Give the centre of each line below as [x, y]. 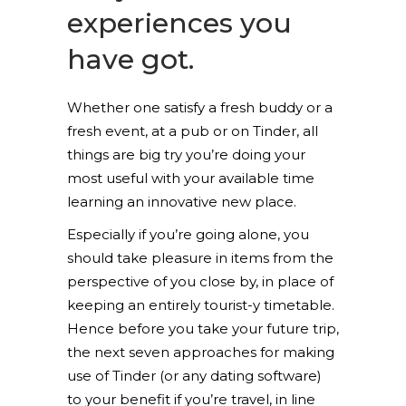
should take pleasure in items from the [200, 258]
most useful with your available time [191, 178]
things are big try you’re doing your [186, 155]
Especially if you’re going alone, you [188, 234]
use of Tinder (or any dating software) [194, 376]
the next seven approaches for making [201, 352]
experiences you [179, 23]
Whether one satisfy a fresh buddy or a [200, 107]
